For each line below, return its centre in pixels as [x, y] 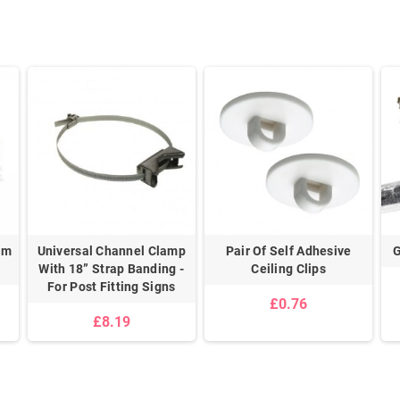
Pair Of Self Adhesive [288, 251]
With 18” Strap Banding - [112, 269]
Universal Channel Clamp [112, 251]
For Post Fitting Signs [112, 287]
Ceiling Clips [288, 269]
